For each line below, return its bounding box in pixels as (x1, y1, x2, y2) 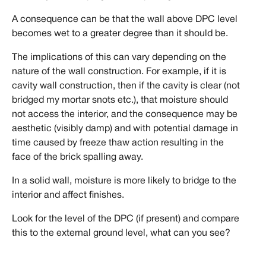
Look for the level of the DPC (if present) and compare (12, 214, 239, 223)
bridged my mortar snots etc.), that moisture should (12, 96, 228, 104)
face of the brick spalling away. (12, 153, 143, 161)
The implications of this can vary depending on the (12, 53, 226, 62)
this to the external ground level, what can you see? (12, 229, 230, 237)
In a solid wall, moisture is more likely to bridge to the (12, 176, 236, 185)
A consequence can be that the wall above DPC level (12, 15, 237, 24)
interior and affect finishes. (12, 191, 124, 199)
